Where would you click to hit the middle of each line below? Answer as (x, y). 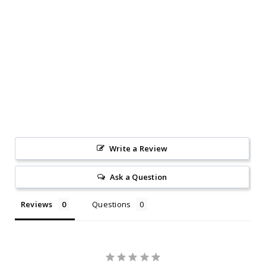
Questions (112, 205)
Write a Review (138, 149)
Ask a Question (138, 177)
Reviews (37, 205)
